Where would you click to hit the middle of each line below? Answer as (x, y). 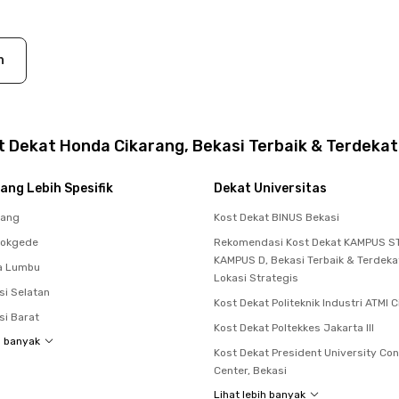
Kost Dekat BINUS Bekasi (277, 217)
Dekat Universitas (270, 188)
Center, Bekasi (250, 370)
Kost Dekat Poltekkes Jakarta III (294, 327)
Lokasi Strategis (256, 277)
